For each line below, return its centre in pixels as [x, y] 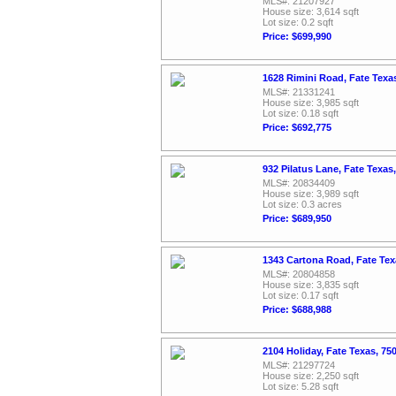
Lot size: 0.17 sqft [301, 295]
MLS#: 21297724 [299, 365]
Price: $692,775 [297, 127]
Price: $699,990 [297, 36]
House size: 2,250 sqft [311, 376]
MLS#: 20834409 [299, 183]
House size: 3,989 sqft [311, 194]
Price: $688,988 [297, 309]
